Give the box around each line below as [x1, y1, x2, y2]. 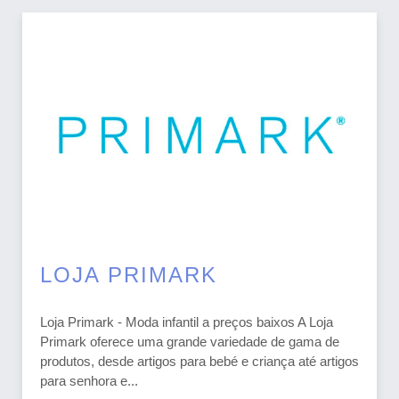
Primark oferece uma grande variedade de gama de [40, 333, 339, 349]
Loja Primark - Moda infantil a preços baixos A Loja [40, 313, 333, 330]
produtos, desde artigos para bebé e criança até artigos [40, 353, 359, 369]
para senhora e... [40, 372, 138, 388]
